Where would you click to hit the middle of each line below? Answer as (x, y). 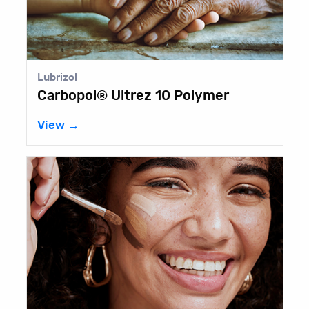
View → (58, 125)
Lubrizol (57, 77)
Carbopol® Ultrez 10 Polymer (133, 96)
